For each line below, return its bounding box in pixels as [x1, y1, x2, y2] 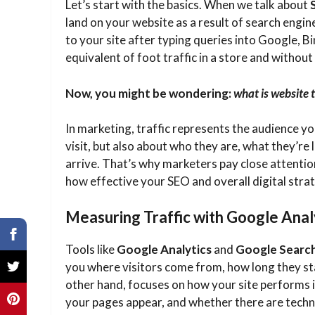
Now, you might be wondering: [65, 85, 233, 101]
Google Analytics [117, 241, 212, 257]
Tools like [65, 241, 117, 257]
